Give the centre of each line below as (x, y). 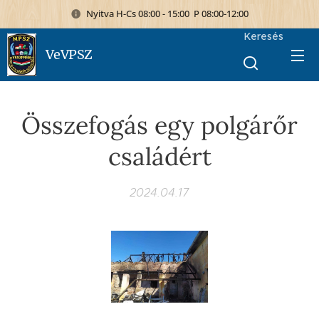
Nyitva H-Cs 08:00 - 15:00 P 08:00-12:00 (167, 13)
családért (159, 156)
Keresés (263, 36)
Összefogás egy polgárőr (159, 125)
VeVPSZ (69, 54)
